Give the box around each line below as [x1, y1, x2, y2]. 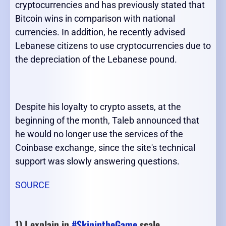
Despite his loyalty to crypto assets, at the [15, 101, 181, 112]
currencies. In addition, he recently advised [15, 27, 185, 38]
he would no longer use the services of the [15, 129, 183, 140]
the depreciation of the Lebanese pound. [15, 54, 177, 65]
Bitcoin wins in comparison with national [15, 13, 175, 24]
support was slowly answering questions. [15, 156, 180, 167]
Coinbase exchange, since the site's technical [15, 142, 195, 153]
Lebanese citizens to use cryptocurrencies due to [15, 40, 211, 51]
